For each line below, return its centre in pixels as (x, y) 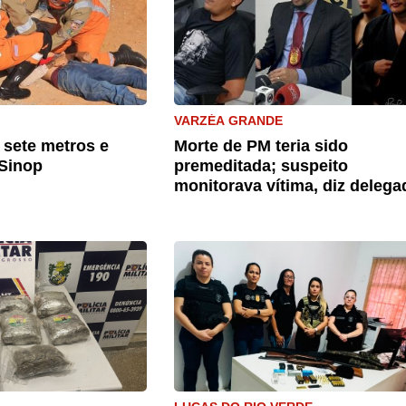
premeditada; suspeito (261, 166)
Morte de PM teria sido (261, 146)
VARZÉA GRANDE (228, 121)
